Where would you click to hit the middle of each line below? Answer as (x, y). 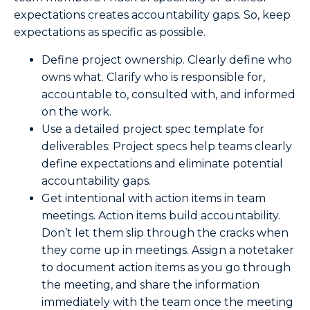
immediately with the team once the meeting (167, 302)
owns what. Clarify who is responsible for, (153, 77)
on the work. (78, 111)
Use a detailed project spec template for (153, 129)
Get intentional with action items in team (154, 198)
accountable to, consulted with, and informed (168, 94)
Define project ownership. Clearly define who (167, 60)
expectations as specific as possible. (110, 33)
